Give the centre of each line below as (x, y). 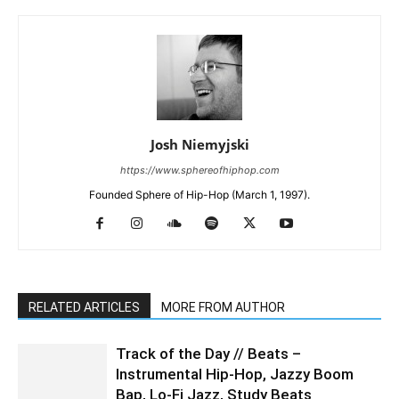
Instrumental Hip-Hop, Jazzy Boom (235, 374)
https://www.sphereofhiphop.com (199, 170)
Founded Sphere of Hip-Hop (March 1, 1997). (199, 195)
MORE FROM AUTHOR (223, 307)
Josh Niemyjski (199, 144)
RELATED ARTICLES (84, 307)
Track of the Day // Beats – (208, 354)
